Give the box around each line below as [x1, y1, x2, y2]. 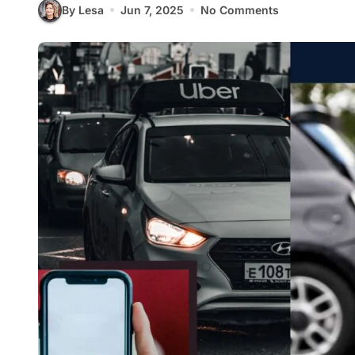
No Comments [200, 3, 279, 17]
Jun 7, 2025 [120, 3, 184, 17]
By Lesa [62, 3, 104, 17]
